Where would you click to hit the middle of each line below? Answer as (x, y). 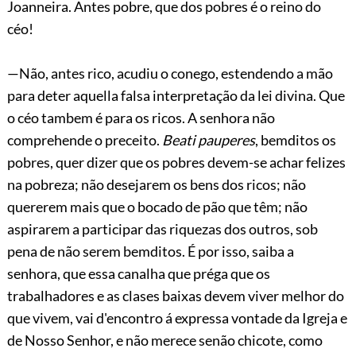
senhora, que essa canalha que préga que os (138, 273)
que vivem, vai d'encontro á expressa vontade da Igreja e (177, 317)
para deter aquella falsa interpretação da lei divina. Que (176, 95)
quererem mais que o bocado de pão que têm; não (157, 206)
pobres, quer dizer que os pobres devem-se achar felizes (176, 162)
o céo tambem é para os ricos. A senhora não (141, 117)
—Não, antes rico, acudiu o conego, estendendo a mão (170, 73)
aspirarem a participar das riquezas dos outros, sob (162, 228)
